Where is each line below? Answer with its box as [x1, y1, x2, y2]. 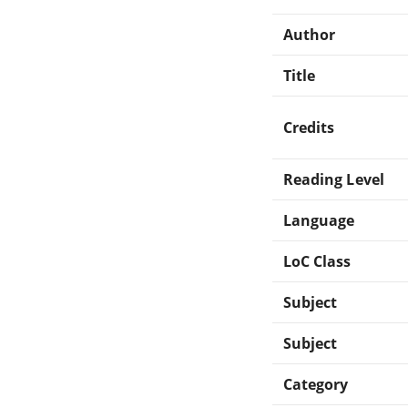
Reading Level [283, 168, 384, 189]
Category [283, 373, 349, 394]
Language [283, 209, 355, 230]
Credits [283, 117, 335, 138]
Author [283, 24, 336, 45]
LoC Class [283, 250, 352, 271]
